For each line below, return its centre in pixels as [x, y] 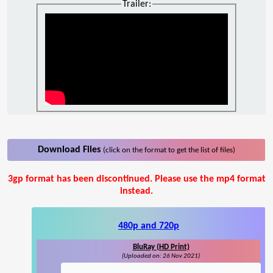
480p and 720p [149, 226]
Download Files [70, 150]
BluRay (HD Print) [161, 247]
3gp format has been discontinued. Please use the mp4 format [136, 179]
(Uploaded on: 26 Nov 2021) [161, 257]
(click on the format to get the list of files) [169, 151]
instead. [136, 192]
